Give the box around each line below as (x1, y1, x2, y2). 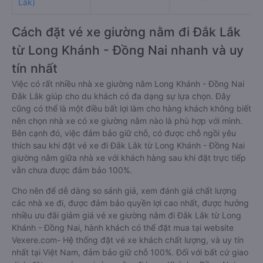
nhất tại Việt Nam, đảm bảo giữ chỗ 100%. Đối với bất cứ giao (12, 247, 248, 257)
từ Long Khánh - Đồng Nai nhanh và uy (12, 43, 244, 58)
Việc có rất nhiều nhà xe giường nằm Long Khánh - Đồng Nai (12, 79, 244, 89)
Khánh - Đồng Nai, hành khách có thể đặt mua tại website (12, 222, 234, 232)
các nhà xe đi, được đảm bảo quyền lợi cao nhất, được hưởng (12, 198, 249, 208)
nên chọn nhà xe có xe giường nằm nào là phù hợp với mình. (12, 116, 242, 126)
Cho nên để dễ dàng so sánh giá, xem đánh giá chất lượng (12, 186, 237, 195)
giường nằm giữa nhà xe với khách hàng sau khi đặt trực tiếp (12, 153, 246, 163)
